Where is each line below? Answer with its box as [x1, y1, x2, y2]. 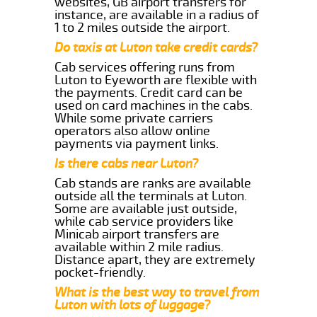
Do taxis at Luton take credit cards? [54, 39, 258, 55]
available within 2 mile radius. [54, 238, 224, 255]
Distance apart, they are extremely [54, 251, 256, 267]
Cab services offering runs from [54, 59, 236, 75]
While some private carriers [54, 110, 214, 126]
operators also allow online [54, 122, 211, 139]
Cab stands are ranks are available [54, 175, 252, 191]
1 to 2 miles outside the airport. [54, 19, 231, 35]
